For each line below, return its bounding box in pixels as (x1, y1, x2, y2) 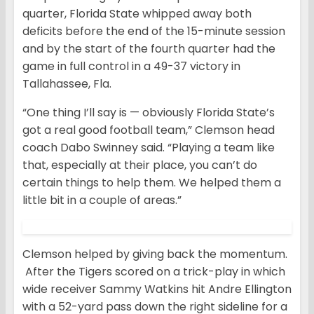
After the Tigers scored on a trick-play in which (22, 264, 285, 280)
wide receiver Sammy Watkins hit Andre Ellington (22, 281, 292, 298)
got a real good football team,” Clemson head (22, 122, 275, 139)
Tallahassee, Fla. (22, 76, 111, 93)
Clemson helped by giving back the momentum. (22, 246, 287, 263)
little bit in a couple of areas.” (22, 192, 182, 209)
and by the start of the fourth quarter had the (22, 41, 275, 57)
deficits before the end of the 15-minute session (22, 23, 285, 40)
